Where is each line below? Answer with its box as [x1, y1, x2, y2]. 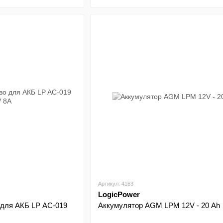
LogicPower [98, 190, 140, 199]
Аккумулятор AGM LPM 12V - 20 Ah [98, 201, 220, 210]
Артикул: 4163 [98, 181, 133, 187]
